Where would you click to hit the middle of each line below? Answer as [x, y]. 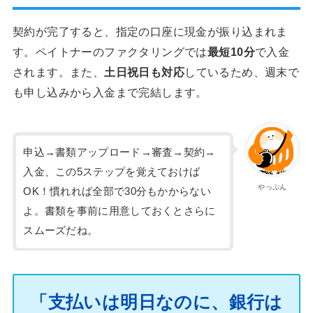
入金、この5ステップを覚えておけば [112, 172]
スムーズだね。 [61, 230]
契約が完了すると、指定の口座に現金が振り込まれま [150, 32]
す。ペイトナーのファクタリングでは [110, 52]
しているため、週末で [242, 72]
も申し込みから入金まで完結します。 [110, 93]
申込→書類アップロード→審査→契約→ [119, 152]
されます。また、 [58, 72]
